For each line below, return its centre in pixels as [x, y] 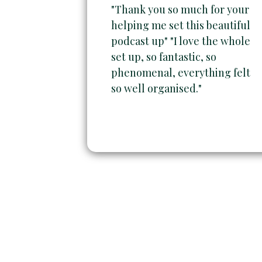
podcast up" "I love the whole [181, 41]
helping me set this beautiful [181, 25]
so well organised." [157, 88]
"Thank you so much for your [180, 9]
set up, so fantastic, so [164, 56]
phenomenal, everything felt [181, 72]
